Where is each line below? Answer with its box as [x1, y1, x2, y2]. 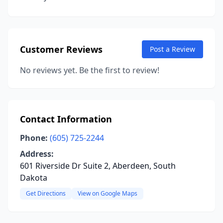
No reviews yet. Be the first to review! [20, 65, 159, 76]
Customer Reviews [20, 43, 103, 55]
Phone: [20, 132, 48, 143]
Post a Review [150, 44, 195, 54]
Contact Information [20, 113, 112, 125]
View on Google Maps [78, 189, 137, 198]
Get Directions [26, 189, 66, 198]
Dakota [20, 172, 47, 183]
